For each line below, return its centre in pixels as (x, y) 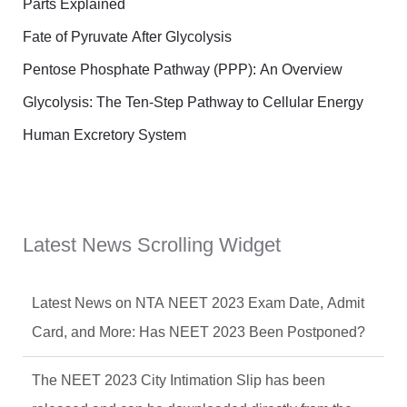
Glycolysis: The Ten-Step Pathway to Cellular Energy (193, 103)
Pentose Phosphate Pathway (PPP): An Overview (182, 70)
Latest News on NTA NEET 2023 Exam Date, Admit (198, 303)
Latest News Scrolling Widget (151, 245)
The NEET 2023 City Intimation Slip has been (178, 381)
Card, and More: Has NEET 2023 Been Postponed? (198, 333)
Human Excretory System (104, 135)
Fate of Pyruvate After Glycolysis (127, 37)
